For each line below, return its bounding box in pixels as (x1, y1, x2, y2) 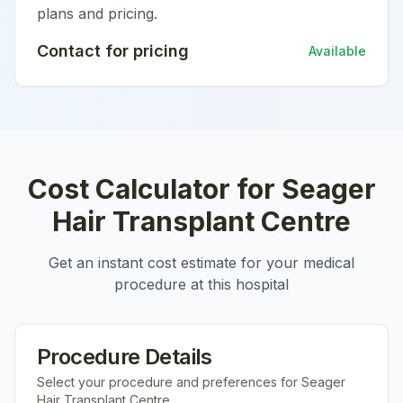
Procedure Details (37, 344, 212, 370)
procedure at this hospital (114, 275, 289, 293)
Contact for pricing (37, 41, 189, 60)
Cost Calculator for (27, 173, 282, 205)
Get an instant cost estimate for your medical (49, 254, 354, 272)
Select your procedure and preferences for (37, 374, 301, 390)
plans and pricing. (37, 4, 157, 22)
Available (309, 43, 366, 58)
